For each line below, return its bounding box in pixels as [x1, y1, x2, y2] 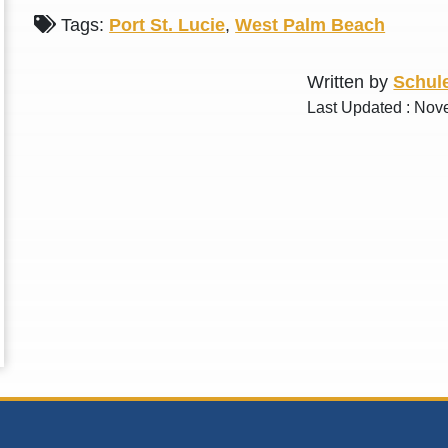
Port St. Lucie [109, 15, 226, 35]
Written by [307, 72, 394, 92]
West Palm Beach [235, 15, 386, 35]
